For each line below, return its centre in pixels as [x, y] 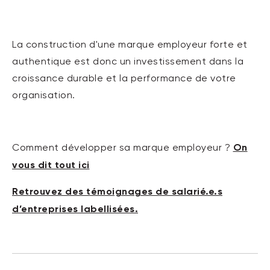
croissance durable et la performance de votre [124, 79]
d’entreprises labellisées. [75, 209]
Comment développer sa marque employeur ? [123, 149]
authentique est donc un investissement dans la [128, 62]
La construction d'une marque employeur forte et [130, 46]
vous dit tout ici [51, 165]
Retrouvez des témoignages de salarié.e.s [117, 192]
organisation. [44, 96]
